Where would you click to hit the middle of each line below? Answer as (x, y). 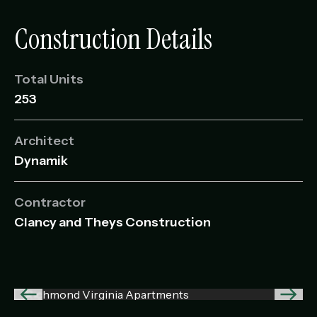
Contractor (50, 202)
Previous (51, 300)
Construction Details (113, 39)
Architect (44, 141)
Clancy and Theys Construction (113, 222)
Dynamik (41, 161)
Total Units (49, 79)
